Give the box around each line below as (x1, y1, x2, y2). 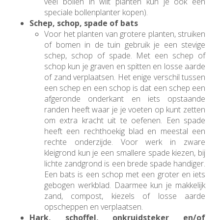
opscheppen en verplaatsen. (44, 201, 145, 213)
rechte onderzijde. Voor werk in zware (44, 137, 205, 148)
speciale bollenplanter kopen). (44, 7, 150, 18)
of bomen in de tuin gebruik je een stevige (44, 39, 205, 51)
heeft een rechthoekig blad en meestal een (44, 126, 205, 137)
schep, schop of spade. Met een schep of (44, 50, 205, 61)
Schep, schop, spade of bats (29, 18, 138, 29)
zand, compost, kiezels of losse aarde (44, 191, 205, 202)
